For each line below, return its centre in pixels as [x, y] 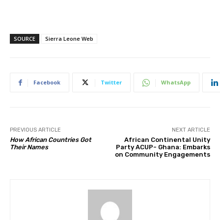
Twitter [111, 82]
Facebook [47, 82]
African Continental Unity [167, 140]
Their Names [29, 147]
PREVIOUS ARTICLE [35, 130]
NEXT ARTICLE [191, 130]
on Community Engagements [162, 154]
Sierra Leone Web [69, 39]
